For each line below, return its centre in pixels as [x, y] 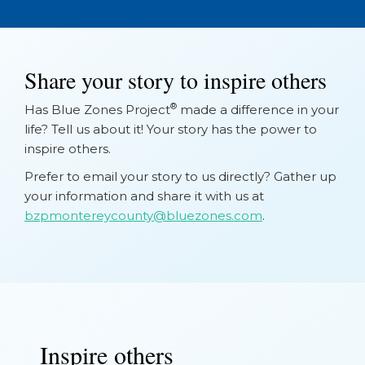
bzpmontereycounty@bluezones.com [143, 215]
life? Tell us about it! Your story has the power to [171, 129]
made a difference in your [258, 109]
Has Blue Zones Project [97, 109]
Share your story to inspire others [176, 79]
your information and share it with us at [144, 196]
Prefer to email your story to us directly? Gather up [180, 176]
